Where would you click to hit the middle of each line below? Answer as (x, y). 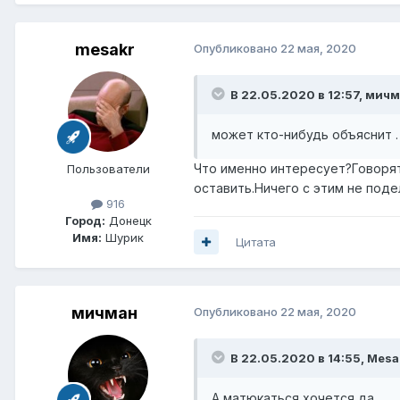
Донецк (128, 220)
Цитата (256, 242)
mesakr (104, 49)
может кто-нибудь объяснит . (305, 134)
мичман (104, 312)
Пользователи (108, 168)
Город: (85, 220)
